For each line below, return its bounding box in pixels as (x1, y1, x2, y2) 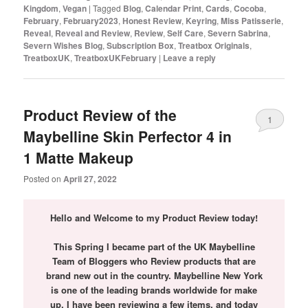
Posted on (23, 172, 64, 184)
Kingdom (23, 2, 59, 15)
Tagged (93, 2, 122, 14)
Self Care (167, 27, 204, 40)
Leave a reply (163, 52, 217, 65)
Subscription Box (107, 39, 175, 52)
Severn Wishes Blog (23, 39, 103, 52)
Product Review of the (23, 104, 177, 125)
